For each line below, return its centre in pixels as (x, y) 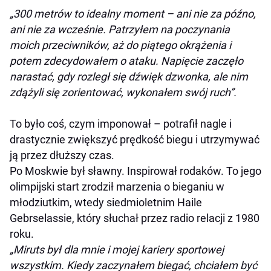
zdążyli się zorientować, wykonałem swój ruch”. (123, 93)
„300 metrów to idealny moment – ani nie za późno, (133, 14)
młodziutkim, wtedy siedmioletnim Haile (106, 203)
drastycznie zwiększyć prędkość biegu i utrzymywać (135, 140)
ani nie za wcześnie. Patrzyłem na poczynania (120, 30)
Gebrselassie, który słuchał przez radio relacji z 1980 (135, 218)
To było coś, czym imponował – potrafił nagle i (121, 124)
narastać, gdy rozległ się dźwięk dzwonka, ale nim (129, 77)
